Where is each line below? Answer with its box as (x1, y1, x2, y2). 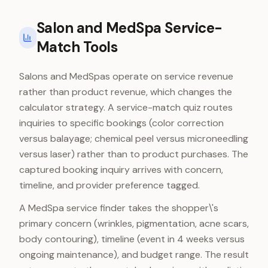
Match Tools (36, 38, 118, 56)
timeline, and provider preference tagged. (19, 179, 200, 191)
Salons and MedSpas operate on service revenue (19, 70, 233, 83)
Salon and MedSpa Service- (36, 19, 223, 37)
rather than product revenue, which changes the (19, 86, 232, 98)
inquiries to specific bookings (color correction (19, 117, 224, 129)
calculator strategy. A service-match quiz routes (19, 101, 233, 114)
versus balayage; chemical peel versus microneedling (19, 132, 248, 145)
